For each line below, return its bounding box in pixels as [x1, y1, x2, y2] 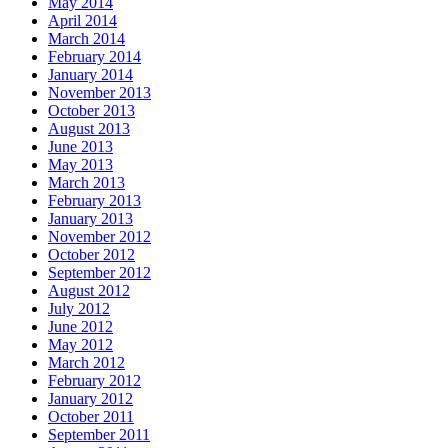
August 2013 [48, 120, 130, 137]
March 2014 [48, 30, 125, 47]
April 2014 [48, 12, 117, 29]
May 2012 [48, 336, 113, 353]
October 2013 [48, 102, 135, 119]
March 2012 [48, 354, 125, 371]
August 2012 [48, 282, 130, 299]
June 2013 [48, 138, 113, 155]
